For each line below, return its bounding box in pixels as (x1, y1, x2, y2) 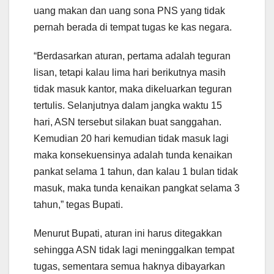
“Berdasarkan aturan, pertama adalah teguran (34, 50, 231, 61)
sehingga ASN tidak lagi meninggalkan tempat (34, 244, 234, 255)
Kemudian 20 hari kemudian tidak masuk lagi (34, 133, 229, 144)
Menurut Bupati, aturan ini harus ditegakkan (34, 228, 222, 239)
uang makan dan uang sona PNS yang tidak (34, 5, 225, 16)
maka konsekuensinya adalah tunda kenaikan (34, 149, 232, 160)
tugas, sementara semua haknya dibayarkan (34, 261, 225, 272)
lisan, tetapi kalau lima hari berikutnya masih (34, 67, 226, 78)
